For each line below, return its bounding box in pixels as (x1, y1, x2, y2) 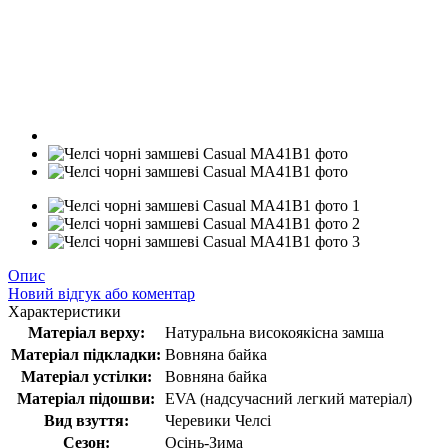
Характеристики (8, 303, 121, 320)
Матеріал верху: (27, 324, 145, 341)
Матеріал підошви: (17, 390, 155, 407)
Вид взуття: (43, 412, 129, 429)
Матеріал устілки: (20, 368, 152, 385)
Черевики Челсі (165, 412, 271, 429)
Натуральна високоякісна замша (165, 324, 384, 341)
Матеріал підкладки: (11, 346, 161, 363)
